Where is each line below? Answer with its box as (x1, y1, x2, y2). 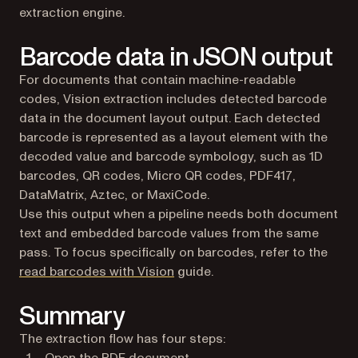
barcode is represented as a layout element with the (19, 128, 328, 146)
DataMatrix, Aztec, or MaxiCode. (19, 185, 209, 204)
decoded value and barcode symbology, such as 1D (19, 147, 323, 165)
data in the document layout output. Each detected (19, 109, 320, 127)
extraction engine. (19, 3, 125, 22)
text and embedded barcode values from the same (19, 224, 319, 242)
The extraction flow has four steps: (19, 329, 225, 348)
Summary (19, 298, 125, 334)
